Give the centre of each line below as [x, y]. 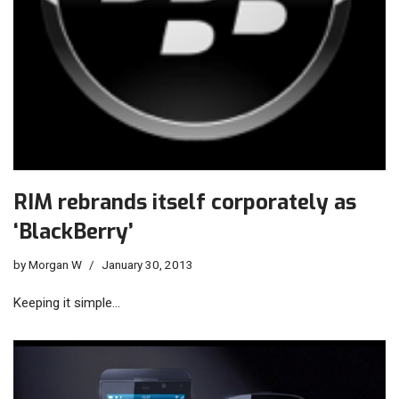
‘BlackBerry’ [73, 231]
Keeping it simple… [67, 302]
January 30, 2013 [147, 264]
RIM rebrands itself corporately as [185, 202]
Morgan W [55, 264]
